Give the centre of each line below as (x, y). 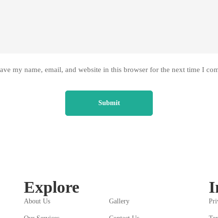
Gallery (119, 201)
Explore (51, 187)
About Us (37, 201)
